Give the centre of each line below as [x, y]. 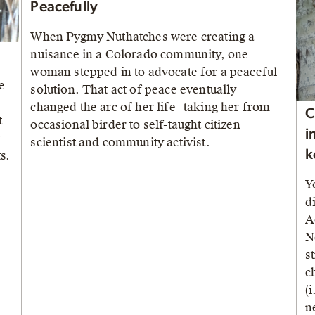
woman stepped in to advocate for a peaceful [154, 72]
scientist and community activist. [120, 143]
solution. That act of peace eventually [134, 90]
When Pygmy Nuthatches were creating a [143, 37]
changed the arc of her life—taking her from [150, 108]
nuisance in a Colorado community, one [140, 55]
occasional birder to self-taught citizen [135, 125]
